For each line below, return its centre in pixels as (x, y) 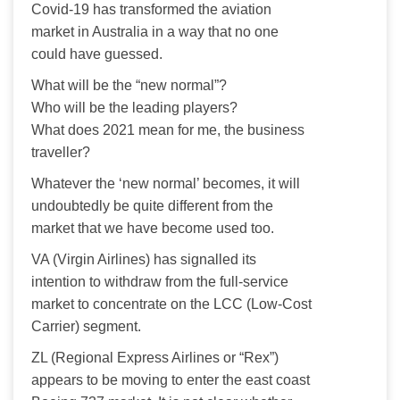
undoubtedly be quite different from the (154, 205)
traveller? (61, 152)
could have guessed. (97, 54)
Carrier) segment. (86, 326)
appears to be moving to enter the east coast (172, 379)
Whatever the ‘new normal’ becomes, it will (167, 183)
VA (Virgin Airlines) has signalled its (146, 259)
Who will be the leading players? (134, 107)
